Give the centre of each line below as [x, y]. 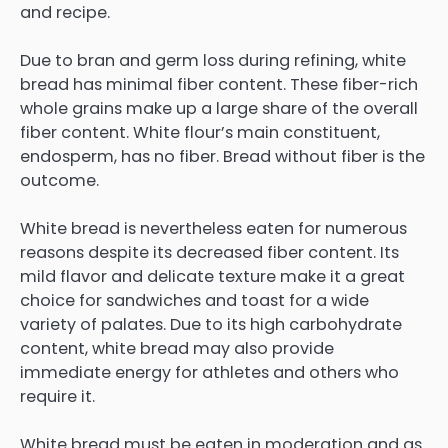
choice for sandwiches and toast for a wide [194, 301]
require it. [57, 397]
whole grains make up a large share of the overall [219, 109]
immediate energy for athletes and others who [209, 373]
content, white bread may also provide [177, 349]
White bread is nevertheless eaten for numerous [213, 229]
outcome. [59, 181]
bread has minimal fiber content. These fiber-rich [219, 85]
